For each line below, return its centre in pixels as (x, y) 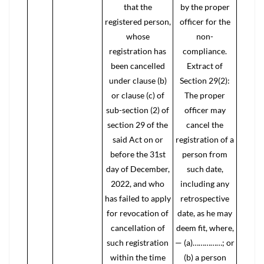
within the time (138, 257)
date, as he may (205, 213)
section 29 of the (138, 125)
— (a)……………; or (205, 242)
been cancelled (138, 66)
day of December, (138, 169)
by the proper (205, 7)
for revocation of (138, 213)
